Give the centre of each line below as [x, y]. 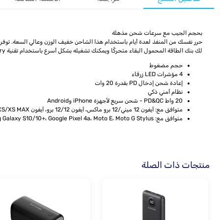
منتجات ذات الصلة [176, 165]
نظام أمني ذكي [165, 92]
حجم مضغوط [166, 66]
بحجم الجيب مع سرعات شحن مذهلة [157, 33]
